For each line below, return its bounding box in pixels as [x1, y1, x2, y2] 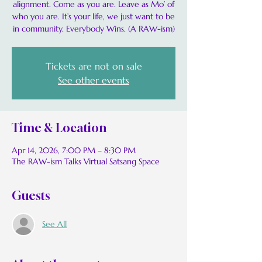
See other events [58, 74, 129, 86]
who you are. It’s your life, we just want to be [12, 11, 175, 22]
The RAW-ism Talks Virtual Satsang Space [12, 156, 160, 167]
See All [42, 219, 67, 230]
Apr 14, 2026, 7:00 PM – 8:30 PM [12, 144, 136, 156]
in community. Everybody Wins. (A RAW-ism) [12, 23, 175, 34]
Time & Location [12, 120, 106, 135]
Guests [12, 188, 50, 203]
